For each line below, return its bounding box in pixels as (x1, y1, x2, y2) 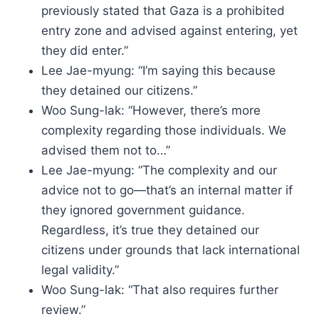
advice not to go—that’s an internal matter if (41, 183, 293, 197)
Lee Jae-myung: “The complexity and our (41, 163, 277, 177)
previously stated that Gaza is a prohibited (41, 4, 285, 18)
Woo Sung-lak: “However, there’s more (41, 103, 261, 117)
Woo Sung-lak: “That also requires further (41, 283, 278, 297)
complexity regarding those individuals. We (41, 123, 286, 137)
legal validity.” (41, 263, 119, 277)
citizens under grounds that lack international (41, 243, 300, 257)
